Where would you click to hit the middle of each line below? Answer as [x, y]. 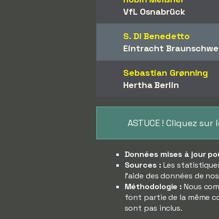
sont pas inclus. [153, 208]
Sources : [143, 165]
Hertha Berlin [151, 85]
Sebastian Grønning [166, 73]
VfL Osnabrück [154, 11]
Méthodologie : [153, 186]
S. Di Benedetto [156, 36]
